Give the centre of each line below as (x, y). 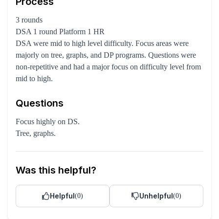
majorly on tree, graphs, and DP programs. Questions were (106, 55)
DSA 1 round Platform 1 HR (60, 32)
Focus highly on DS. (48, 121)
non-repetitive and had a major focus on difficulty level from (108, 67)
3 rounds (29, 20)
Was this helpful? (56, 170)
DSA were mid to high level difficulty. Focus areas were (102, 43)
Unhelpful (156, 196)
